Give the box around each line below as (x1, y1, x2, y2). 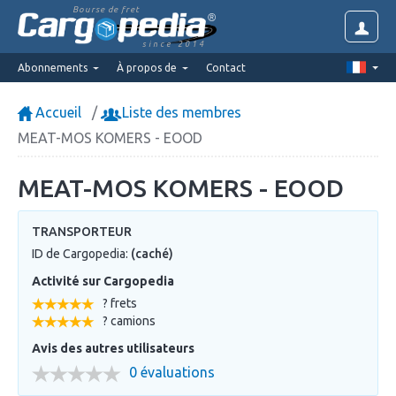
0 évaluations (129, 364, 215, 381)
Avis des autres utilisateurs (32, 340, 194, 355)
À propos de (117, 61, 180, 73)
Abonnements (18, 61, 88, 73)
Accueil (32, 104, 81, 121)
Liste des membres (118, 104, 241, 121)
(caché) (131, 246, 173, 261)
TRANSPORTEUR (32, 225, 132, 240)
